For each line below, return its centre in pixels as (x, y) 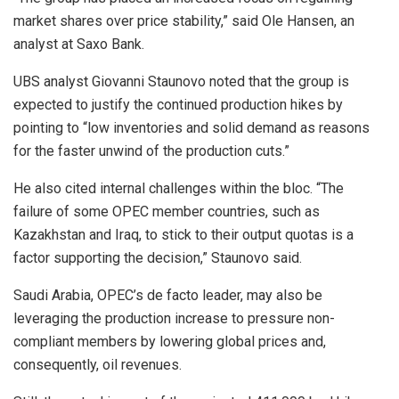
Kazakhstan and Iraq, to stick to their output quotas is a (183, 234)
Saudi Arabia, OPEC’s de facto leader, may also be (168, 295)
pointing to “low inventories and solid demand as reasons (191, 127)
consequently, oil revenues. (98, 364)
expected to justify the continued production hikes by (178, 104)
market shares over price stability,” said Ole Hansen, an (184, 20)
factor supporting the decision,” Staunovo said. (158, 257)
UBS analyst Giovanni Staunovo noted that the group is (181, 81)
